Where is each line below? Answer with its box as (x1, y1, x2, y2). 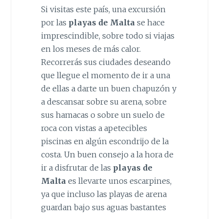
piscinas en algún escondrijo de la (41, 136, 169, 146)
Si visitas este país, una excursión (41, 4, 166, 14)
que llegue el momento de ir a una (41, 70, 170, 80)
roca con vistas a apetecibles (41, 123, 147, 133)
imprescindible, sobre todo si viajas (41, 30, 175, 41)
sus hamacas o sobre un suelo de (41, 109, 165, 120)
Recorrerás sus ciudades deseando (41, 57, 171, 67)
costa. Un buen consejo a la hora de (41, 149, 174, 159)
